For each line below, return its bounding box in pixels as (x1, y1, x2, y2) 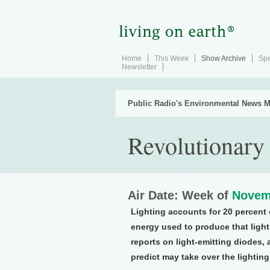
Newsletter (122, 63, 157, 71)
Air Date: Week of (128, 189, 232, 202)
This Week (154, 54, 189, 63)
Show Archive (201, 54, 246, 63)
